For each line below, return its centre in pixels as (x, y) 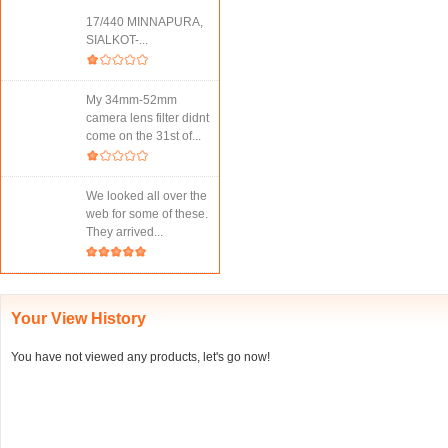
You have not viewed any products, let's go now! (140, 357)
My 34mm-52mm (131, 100)
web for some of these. (147, 214)
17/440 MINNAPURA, (144, 22)
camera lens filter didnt (147, 118)
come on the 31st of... (143, 136)
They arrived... (124, 232)
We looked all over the (146, 196)
